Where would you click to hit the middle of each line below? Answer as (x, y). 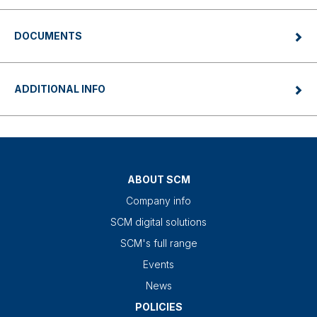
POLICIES (158, 307)
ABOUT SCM (158, 180)
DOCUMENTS (48, 36)
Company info (158, 201)
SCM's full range (158, 243)
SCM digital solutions (158, 222)
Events (158, 265)
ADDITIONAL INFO (60, 89)
